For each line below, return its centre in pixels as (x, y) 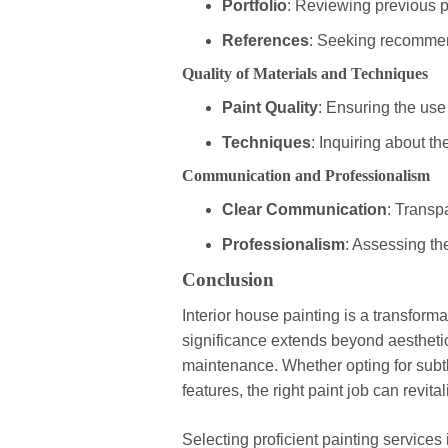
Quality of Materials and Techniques (305, 74)
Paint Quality (270, 108)
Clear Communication (304, 210)
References (265, 41)
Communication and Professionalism (306, 176)
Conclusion (228, 280)
